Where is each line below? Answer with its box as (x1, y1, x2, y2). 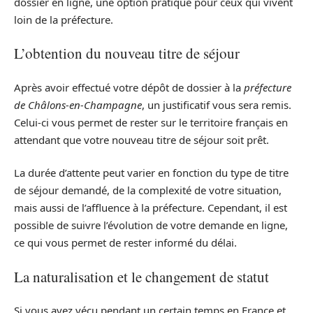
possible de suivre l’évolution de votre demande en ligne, (14, 218, 288, 233)
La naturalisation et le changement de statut (14, 266, 269, 286)
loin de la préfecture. (14, 12, 113, 27)
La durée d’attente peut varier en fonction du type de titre (14, 166, 289, 180)
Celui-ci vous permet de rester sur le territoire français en (14, 115, 288, 129)
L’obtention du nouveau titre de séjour (14, 43, 240, 64)
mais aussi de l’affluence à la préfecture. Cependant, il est (14, 201, 287, 215)
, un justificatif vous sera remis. (142, 97, 291, 112)
